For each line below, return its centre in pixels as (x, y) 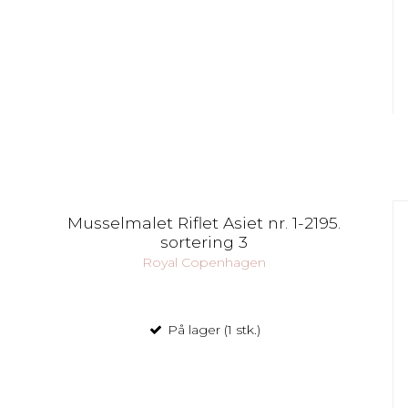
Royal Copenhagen (204, 262)
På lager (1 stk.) (212, 329)
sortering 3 (204, 241)
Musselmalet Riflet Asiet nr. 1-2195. (204, 222)
